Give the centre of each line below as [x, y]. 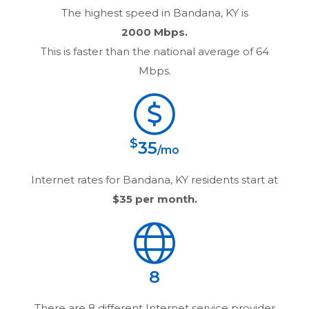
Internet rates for [77, 180]
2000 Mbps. [154, 32]
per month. [165, 199]
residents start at [233, 180]
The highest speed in [117, 13]
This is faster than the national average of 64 [154, 52]
